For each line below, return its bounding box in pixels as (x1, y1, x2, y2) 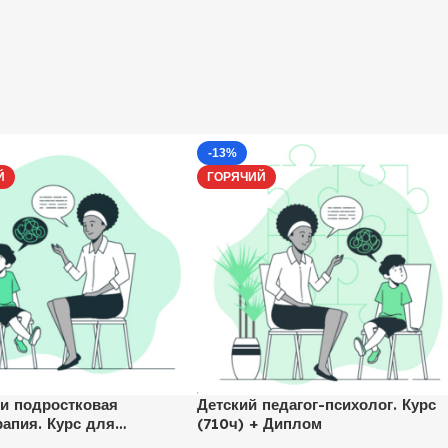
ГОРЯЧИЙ (207, 170, 267, 184)
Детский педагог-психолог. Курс (197, 394, 437, 414)
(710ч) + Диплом (197, 413, 323, 433)
